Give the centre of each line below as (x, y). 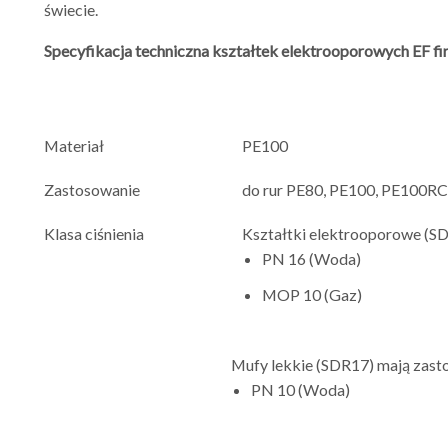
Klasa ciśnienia (94, 233)
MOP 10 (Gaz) (312, 294)
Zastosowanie (92, 189)
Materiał (74, 145)
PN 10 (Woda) (300, 389)
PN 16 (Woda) (312, 258)
